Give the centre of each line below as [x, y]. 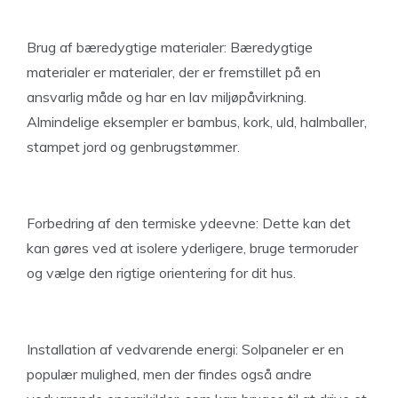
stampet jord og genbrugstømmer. [133, 147]
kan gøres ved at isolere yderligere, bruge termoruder [192, 248]
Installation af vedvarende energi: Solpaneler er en [185, 349]
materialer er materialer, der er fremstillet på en [174, 72]
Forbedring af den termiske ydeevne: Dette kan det [189, 223]
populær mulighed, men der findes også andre [169, 374]
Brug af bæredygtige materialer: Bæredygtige [170, 47]
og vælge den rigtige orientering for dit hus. [161, 273]
